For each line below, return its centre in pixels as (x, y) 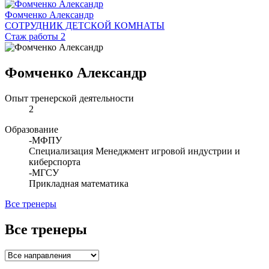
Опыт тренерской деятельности (69, 98)
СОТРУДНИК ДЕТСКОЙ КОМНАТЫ (85, 26)
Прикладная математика (79, 184)
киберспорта (55, 162)
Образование (32, 130)
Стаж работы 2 (35, 37)
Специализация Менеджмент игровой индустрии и (134, 151)
